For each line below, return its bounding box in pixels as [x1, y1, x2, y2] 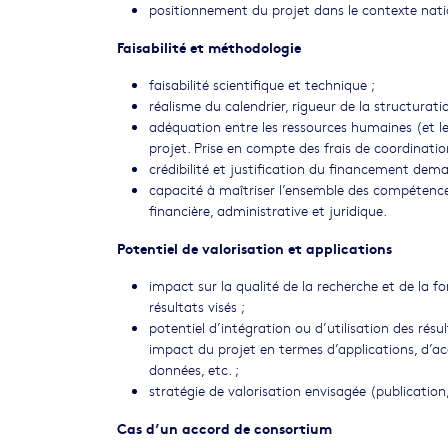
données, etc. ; [149, 359, 239, 379]
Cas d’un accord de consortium [117, 417, 332, 438]
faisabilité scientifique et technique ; [149, 74, 375, 94]
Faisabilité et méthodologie [117, 36, 301, 57]
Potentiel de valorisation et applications [117, 237, 392, 258]
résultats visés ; [149, 296, 245, 316]
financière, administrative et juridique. [149, 200, 387, 220]
